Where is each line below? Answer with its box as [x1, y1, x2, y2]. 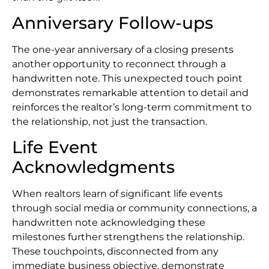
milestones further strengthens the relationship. [12, 231, 244, 243]
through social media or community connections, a [12, 202, 257, 214]
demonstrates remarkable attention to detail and [12, 87, 249, 99]
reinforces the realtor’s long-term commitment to [12, 101, 252, 113]
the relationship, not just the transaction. [12, 116, 207, 128]
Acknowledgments [12, 157, 175, 178]
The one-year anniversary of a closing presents [12, 44, 234, 56]
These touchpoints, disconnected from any [12, 246, 219, 258]
